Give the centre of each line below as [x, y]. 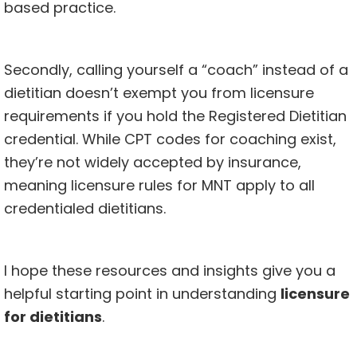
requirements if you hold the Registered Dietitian [175, 116]
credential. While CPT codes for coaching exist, [170, 139]
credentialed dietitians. [85, 209]
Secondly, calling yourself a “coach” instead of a [176, 70]
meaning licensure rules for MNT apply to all [159, 186]
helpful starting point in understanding [142, 294]
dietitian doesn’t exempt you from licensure [159, 93]
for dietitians [53, 317]
